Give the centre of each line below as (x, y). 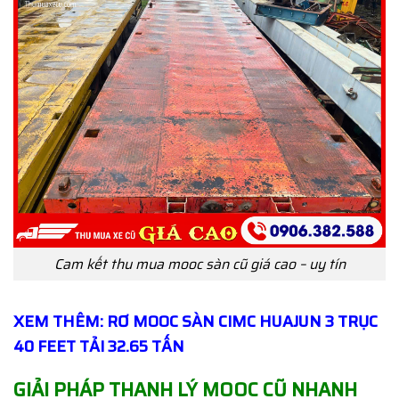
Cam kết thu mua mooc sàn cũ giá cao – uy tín (199, 265)
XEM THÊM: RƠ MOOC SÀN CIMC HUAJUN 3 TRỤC (195, 321)
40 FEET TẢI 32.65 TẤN (99, 346)
